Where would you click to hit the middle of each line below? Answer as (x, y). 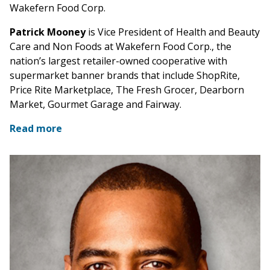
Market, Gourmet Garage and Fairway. (96, 105)
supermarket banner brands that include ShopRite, (125, 76)
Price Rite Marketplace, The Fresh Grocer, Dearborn (127, 90)
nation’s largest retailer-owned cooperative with (118, 61)
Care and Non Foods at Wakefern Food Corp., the (121, 47)
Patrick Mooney (48, 32)
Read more (36, 129)
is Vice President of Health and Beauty (173, 32)
